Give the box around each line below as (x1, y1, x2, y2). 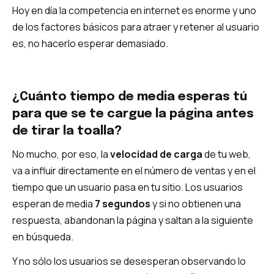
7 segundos (95, 196, 150, 210)
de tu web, (202, 147, 251, 161)
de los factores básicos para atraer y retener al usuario (12, 20, 259, 34)
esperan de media (12, 196, 95, 210)
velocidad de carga (110, 147, 202, 161)
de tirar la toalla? (12, 124, 122, 138)
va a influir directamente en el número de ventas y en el (12, 163, 256, 177)
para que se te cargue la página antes (12, 107, 254, 120)
